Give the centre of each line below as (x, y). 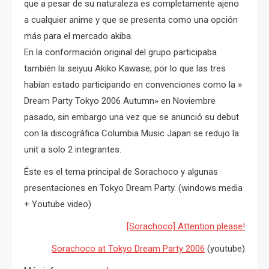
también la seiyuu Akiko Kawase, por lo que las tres (125, 68)
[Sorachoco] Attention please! (186, 226)
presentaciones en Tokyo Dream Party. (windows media (133, 188)
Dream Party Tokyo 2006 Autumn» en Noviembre (120, 101)
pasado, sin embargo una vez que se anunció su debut (131, 117)
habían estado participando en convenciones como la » (133, 84)
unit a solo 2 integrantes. (73, 149)
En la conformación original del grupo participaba (120, 52)
